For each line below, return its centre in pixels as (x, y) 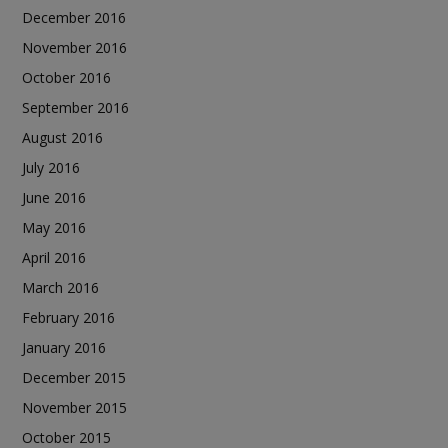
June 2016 (54, 197)
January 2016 (64, 347)
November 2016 (74, 47)
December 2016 (74, 17)
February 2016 (68, 317)
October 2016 (66, 77)
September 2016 (75, 107)
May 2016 (54, 227)
